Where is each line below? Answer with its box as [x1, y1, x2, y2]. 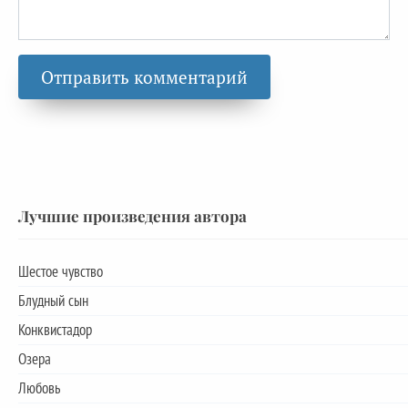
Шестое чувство [18, 261, 103, 282]
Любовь [18, 378, 60, 399]
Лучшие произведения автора [18, 205, 247, 227]
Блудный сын [18, 291, 88, 311]
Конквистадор [18, 320, 92, 341]
